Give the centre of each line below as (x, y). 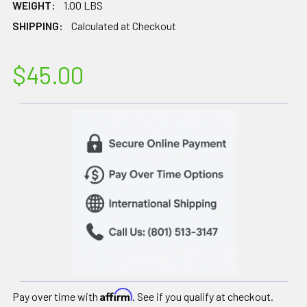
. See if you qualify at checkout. (203, 296)
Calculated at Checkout (124, 25)
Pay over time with (56, 296)
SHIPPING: (38, 25)
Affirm (116, 294)
